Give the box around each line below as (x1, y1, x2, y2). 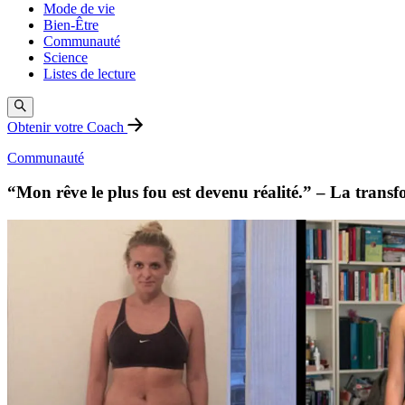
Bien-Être (43, 17, 99, 33)
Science (43, 50, 88, 66)
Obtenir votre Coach (7, 118, 127, 135)
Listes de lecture (43, 66, 136, 82)
